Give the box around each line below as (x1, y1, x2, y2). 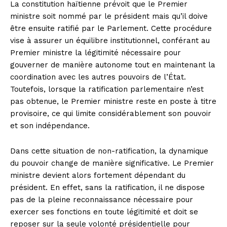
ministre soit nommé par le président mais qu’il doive (10, 12, 208, 21)
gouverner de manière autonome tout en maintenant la (10, 60, 215, 70)
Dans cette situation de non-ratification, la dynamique (10, 146, 208, 156)
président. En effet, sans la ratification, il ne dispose (10, 183, 205, 193)
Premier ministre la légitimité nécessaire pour (10, 48, 181, 58)
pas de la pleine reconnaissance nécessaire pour (10, 195, 193, 205)
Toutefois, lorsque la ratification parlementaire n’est (10, 85, 204, 94)
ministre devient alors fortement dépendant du (10, 171, 185, 180)
